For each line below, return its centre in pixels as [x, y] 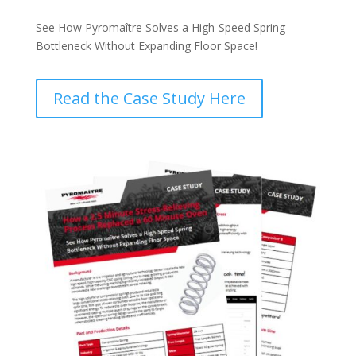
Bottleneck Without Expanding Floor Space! [146, 45]
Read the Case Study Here [149, 98]
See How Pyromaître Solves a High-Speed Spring [160, 27]
